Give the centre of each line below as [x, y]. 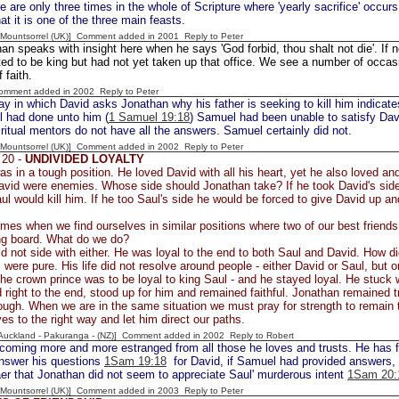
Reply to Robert [262, 335]
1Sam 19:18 [135, 361]
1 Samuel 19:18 [149, 117]
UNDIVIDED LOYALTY [85, 159]
